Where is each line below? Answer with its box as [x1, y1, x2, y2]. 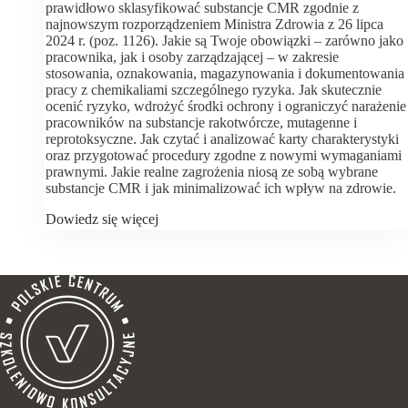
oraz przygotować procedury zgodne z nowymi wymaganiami [46, 147, 402, 163]
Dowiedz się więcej [46, 210, 158, 227]
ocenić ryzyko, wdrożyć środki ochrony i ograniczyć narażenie [46, 97, 406, 114]
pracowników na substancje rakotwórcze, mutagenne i [46, 114, 357, 130]
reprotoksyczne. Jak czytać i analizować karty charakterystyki [46, 130, 399, 147]
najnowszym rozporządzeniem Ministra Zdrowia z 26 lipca [46, 15, 383, 32]
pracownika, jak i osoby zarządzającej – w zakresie [46, 48, 339, 65]
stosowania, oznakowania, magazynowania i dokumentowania [46, 65, 404, 81]
